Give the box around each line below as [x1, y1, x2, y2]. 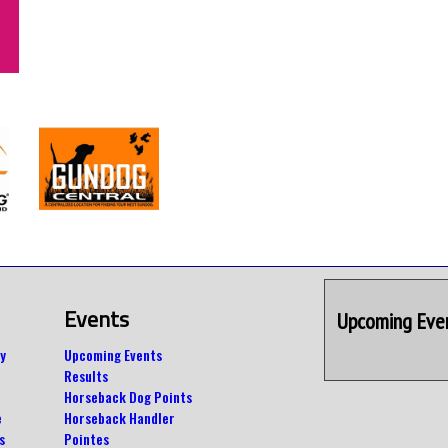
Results [64, 364, 108, 386]
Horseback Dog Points [64, 385, 192, 407]
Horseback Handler [64, 406, 175, 428]
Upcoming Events [64, 343, 162, 365]
